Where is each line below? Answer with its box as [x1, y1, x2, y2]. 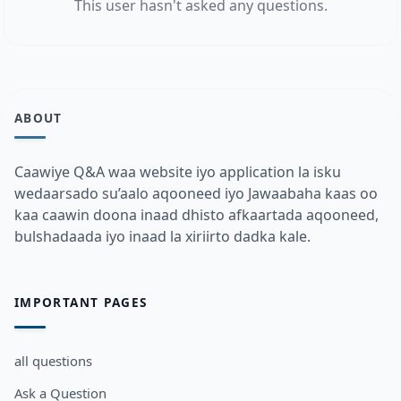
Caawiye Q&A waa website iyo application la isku [14, 162, 341, 182]
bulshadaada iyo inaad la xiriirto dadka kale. [14, 226, 311, 246]
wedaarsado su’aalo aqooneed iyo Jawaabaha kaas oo [14, 183, 378, 203]
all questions [14, 352, 92, 370]
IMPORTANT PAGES [14, 294, 148, 311]
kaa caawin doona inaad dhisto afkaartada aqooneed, [14, 205, 379, 225]
